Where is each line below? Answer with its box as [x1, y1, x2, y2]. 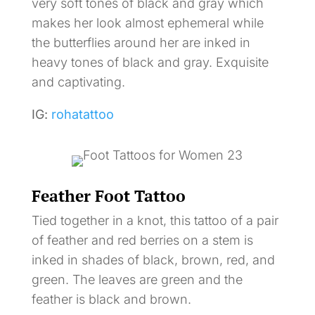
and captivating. [31, 74, 125, 89]
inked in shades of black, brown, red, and [31, 252, 275, 267]
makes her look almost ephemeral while [31, 15, 264, 30]
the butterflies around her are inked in [31, 34, 250, 50]
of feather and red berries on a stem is [31, 232, 253, 247]
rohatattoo [51, 106, 114, 122]
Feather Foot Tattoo [31, 184, 186, 207]
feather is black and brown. [31, 291, 191, 307]
